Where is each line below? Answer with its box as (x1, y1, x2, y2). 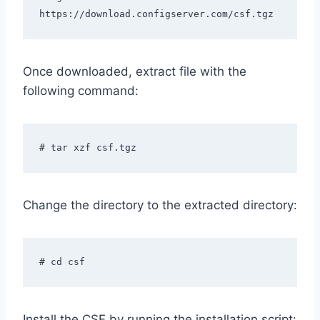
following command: (23, 84, 139, 99)
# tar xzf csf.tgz (39, 141, 136, 153)
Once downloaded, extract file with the (23, 64, 246, 79)
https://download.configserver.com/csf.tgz (39, 8, 274, 19)
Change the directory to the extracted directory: (23, 198, 297, 213)
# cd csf (39, 256, 85, 267)
